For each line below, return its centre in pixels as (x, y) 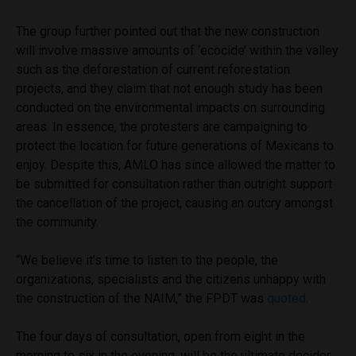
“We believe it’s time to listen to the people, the (147, 261)
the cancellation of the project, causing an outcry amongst (174, 203)
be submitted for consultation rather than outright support (174, 184)
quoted (286, 299)
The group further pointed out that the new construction (168, 32)
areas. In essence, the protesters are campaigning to (162, 127)
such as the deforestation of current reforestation (153, 70)
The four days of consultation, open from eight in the (161, 337)
